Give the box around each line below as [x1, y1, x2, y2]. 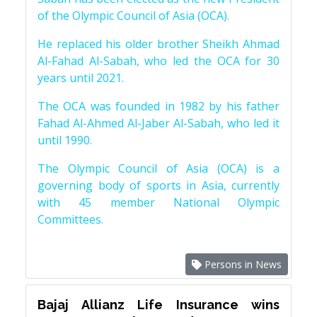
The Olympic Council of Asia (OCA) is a [38, 161, 279, 177]
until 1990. [38, 132, 92, 149]
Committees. [38, 212, 103, 228]
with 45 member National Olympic [38, 195, 279, 211]
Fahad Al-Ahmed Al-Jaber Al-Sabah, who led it [38, 115, 279, 132]
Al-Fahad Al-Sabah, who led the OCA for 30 [38, 53, 279, 69]
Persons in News [202, 258, 282, 272]
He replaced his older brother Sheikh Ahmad [38, 36, 279, 52]
